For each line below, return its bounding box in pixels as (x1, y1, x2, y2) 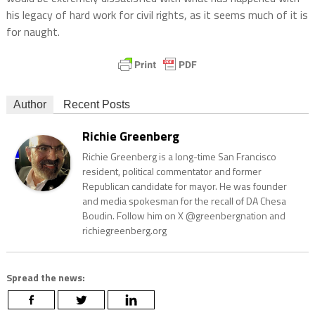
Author (13, 98, 46, 111)
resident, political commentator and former (82, 164, 262, 179)
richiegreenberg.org (82, 223, 167, 238)
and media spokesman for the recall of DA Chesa (82, 193, 286, 209)
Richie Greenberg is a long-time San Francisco (82, 149, 276, 165)
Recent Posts (63, 98, 130, 111)
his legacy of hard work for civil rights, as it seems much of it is (6, 6, 308, 24)
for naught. (6, 23, 60, 41)
